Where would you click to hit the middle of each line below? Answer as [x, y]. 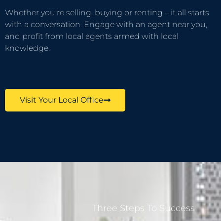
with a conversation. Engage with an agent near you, [106, 24]
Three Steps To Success [143, 208]
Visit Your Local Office [62, 100]
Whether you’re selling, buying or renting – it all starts [107, 12]
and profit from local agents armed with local [92, 36]
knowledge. [27, 48]
